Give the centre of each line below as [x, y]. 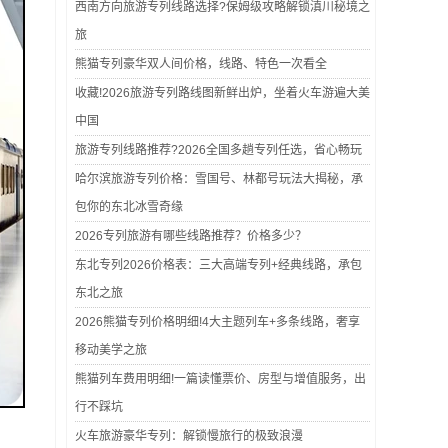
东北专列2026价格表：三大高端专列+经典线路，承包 [218, 265]
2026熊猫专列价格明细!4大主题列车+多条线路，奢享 [217, 322]
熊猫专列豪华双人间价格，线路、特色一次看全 [201, 64]
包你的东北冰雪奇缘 [129, 207]
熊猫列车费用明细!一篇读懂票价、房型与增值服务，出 [220, 379]
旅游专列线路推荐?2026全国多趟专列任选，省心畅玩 [218, 150]
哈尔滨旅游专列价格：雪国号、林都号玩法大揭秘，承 [219, 179]
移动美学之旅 [111, 350]
